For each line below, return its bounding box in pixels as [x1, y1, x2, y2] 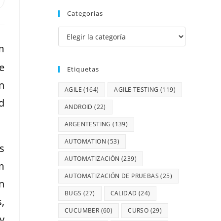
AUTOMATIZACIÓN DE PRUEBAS [65, 172, 159, 181]
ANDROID [65, 103, 93, 111]
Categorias [67, 9, 103, 18]
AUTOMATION [65, 137, 107, 146]
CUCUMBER [65, 206, 100, 215]
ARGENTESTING [65, 120, 111, 129]
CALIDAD [110, 189, 137, 198]
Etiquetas [67, 65, 99, 74]
